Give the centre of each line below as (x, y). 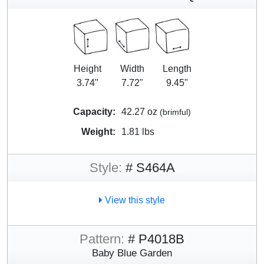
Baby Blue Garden (132, 253)
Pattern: (102, 239)
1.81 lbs (138, 131)
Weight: (98, 131)
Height (87, 68)
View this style (134, 200)
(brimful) (175, 112)
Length (177, 68)
